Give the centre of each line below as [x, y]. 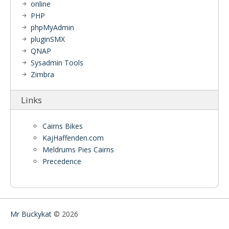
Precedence [62, 161]
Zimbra [42, 74]
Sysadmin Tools [57, 63]
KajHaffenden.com [73, 138]
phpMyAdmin [52, 27]
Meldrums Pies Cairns [78, 150]
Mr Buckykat [31, 214]
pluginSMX [48, 39]
